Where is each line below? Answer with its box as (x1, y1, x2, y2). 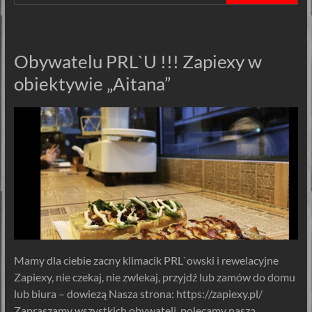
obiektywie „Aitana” (13, 72, 171, 95)
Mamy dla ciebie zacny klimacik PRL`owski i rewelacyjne (13, 253, 279, 267)
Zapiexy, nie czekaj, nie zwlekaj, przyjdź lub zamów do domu (13, 270, 295, 284)
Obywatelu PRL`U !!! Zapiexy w (13, 49, 262, 72)
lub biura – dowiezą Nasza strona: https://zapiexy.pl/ (13, 287, 263, 301)
